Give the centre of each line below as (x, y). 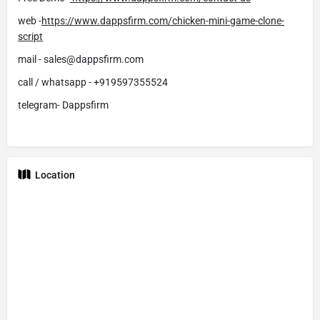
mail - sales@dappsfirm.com (81, 60)
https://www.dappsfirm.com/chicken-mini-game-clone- (163, 21)
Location (55, 175)
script (30, 37)
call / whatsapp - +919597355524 (93, 82)
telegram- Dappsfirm (63, 105)
